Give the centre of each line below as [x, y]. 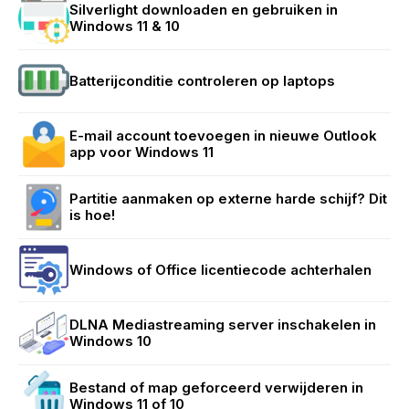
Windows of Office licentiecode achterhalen [220, 269]
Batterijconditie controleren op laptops [202, 80]
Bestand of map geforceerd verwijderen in [216, 387]
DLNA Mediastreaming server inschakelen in [223, 324]
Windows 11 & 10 [125, 26]
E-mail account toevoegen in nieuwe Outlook [223, 135]
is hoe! [92, 215]
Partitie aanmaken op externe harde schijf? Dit [228, 198]
